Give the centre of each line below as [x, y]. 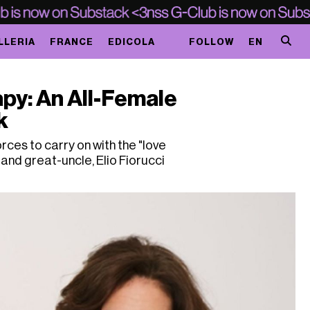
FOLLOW [211, 42]
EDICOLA [131, 42]
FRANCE [71, 42]
